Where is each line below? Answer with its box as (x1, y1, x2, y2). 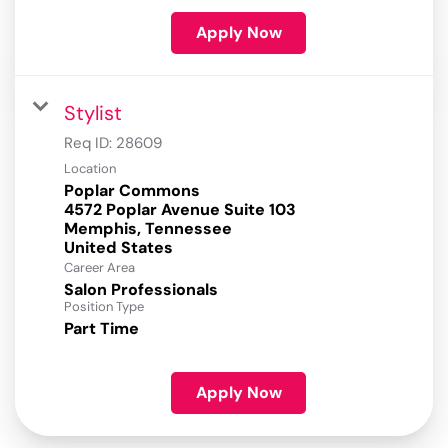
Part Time (64, 318, 139, 340)
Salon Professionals (64, 279, 218, 301)
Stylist (64, 100, 122, 127)
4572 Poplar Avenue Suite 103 (64, 199, 296, 221)
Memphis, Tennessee (64, 218, 232, 240)
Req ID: (64, 133, 116, 154)
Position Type (64, 298, 144, 316)
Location (64, 160, 116, 178)
